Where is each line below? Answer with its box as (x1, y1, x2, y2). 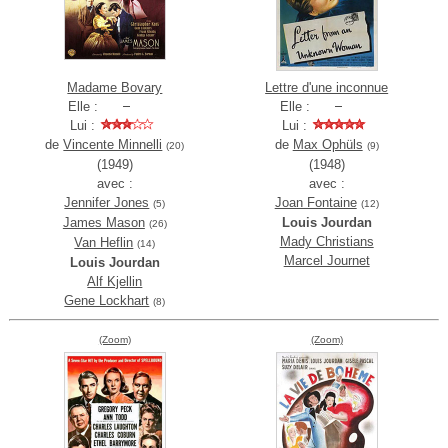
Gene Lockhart (64, 293, 150, 309)
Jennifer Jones (64, 195, 150, 211)
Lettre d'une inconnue (265, 80, 389, 96)
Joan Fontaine (274, 195, 357, 211)
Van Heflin (74, 235, 134, 251)
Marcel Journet (283, 253, 370, 269)
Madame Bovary (67, 80, 163, 96)
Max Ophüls (292, 137, 363, 153)
